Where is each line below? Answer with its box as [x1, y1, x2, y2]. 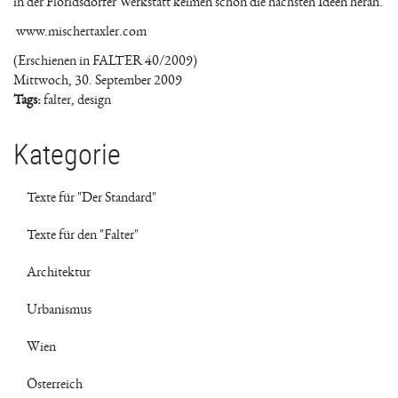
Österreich [27, 377, 83, 391]
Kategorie [13, 134, 121, 172]
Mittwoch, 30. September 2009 [13, 73, 182, 87]
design [77, 92, 111, 107]
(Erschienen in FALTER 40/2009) [13, 53, 197, 68]
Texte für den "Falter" [27, 227, 139, 242]
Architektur [27, 265, 91, 279]
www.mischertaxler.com [16, 24, 147, 38]
